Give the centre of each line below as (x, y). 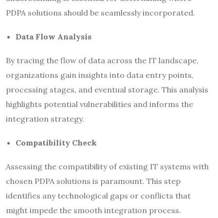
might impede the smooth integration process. (93, 210)
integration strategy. (45, 118)
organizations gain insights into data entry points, (100, 75)
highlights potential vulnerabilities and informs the (100, 104)
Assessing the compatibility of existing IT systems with (107, 166)
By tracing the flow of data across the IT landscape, (102, 60)
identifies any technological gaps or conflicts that (98, 195)
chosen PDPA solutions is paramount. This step (93, 181)
